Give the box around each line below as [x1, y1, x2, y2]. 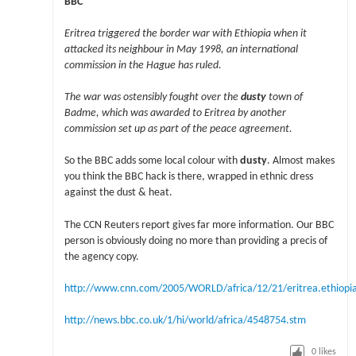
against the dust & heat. [64, 188, 172, 199]
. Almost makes [266, 156, 335, 167]
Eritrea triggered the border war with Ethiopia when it [64, 28, 307, 39]
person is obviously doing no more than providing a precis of [64, 235, 327, 246]
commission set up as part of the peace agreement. [64, 124, 292, 135]
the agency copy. [64, 251, 139, 262]
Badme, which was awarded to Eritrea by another [64, 108, 286, 119]
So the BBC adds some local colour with [64, 156, 240, 167]
